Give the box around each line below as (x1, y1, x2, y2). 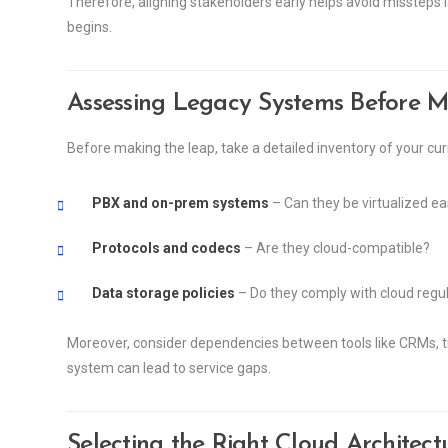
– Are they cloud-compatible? (241, 239, 430, 256)
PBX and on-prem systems (92, 194, 269, 211)
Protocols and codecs (92, 239, 241, 256)
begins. (67, 18, 112, 35)
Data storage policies (92, 284, 235, 301)
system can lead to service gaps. (67, 359, 271, 376)
